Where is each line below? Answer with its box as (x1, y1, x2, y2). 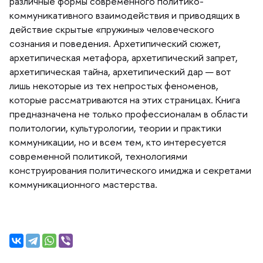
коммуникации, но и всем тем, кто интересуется (9, 134, 226, 149)
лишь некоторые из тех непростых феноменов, (9, 78, 218, 92)
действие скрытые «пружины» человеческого (9, 22, 214, 36)
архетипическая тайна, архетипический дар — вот (9, 64, 231, 78)
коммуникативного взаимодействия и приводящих (9, 8, 240, 22)
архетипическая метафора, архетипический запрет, (9, 50, 238, 64)
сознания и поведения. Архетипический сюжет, (9, 36, 221, 50)
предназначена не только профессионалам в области (9, 106, 248, 120)
